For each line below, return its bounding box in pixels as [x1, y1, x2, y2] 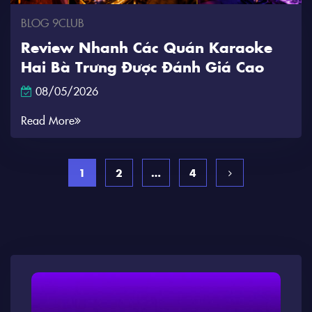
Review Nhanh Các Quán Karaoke [21, 37, 272, 56]
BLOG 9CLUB [21, 15, 84, 30]
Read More [21, 112, 75, 127]
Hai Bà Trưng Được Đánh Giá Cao [21, 56, 264, 76]
